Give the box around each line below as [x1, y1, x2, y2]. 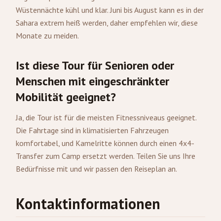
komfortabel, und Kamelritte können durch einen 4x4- [16, 138, 194, 148]
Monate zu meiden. [16, 31, 79, 40]
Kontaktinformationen [16, 194, 160, 213]
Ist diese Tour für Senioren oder [16, 58, 174, 73]
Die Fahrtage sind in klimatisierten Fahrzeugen [16, 125, 169, 135]
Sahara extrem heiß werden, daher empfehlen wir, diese [16, 18, 198, 28]
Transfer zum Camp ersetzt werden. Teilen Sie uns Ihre [16, 151, 195, 161]
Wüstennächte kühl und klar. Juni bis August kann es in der [16, 5, 204, 15]
